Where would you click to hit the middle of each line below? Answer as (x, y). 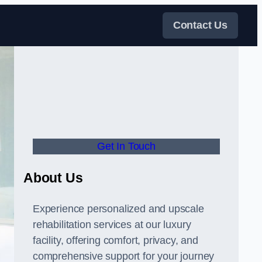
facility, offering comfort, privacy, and (116, 240)
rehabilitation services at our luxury (112, 225)
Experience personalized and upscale (118, 209)
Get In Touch (126, 146)
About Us (53, 178)
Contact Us (200, 25)
